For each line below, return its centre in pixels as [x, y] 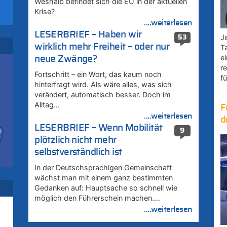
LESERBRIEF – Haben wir [88, 35]
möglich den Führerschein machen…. [98, 198]
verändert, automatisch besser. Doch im [103, 95]
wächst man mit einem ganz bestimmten [104, 178]
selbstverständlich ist [78, 153]
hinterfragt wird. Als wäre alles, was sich [103, 85]
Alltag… [47, 105]
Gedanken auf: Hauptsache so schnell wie [106, 188]
